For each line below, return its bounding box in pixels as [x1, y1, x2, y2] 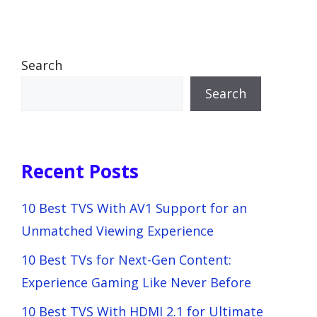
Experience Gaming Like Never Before [21, 273, 251, 291]
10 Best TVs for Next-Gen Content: [21, 250, 231, 268]
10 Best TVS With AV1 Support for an [21, 199, 247, 217]
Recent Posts [21, 158, 139, 184]
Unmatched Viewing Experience [21, 221, 214, 239]
